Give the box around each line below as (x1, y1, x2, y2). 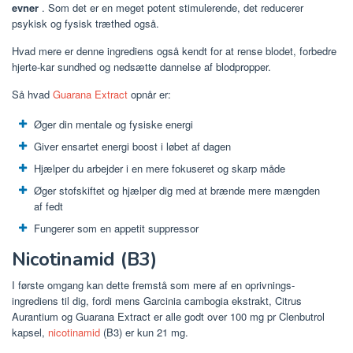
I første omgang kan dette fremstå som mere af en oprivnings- (12, 277, 295, 293)
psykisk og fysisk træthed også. (12, 15, 159, 31)
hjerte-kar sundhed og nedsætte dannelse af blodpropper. (12, 58, 271, 74)
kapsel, (12, 325, 48, 340)
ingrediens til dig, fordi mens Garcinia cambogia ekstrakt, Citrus (12, 293, 302, 309)
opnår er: (128, 86, 171, 102)
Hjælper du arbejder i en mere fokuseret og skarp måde (34, 160, 285, 176)
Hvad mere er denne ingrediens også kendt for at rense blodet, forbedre (12, 43, 336, 58)
